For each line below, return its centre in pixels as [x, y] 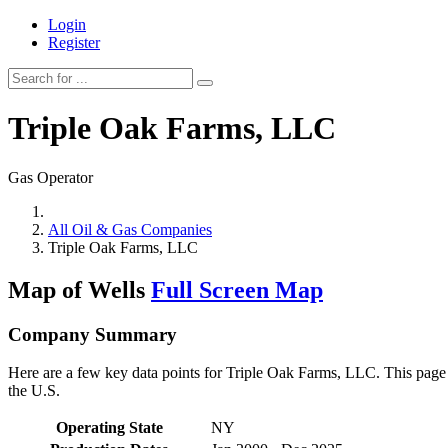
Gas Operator [50, 177]
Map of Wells [79, 289]
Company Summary [92, 334]
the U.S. [34, 391]
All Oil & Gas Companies [130, 229]
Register [74, 42]
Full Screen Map [237, 289]
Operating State [109, 428]
